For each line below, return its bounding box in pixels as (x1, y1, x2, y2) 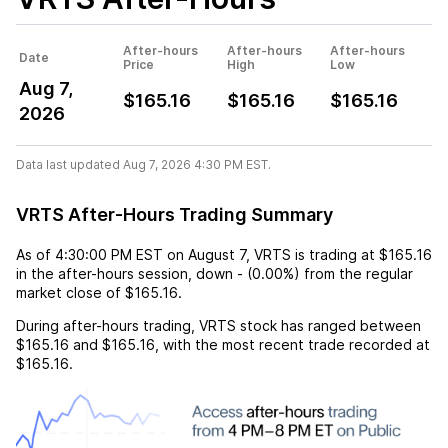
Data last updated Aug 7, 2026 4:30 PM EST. (16, 156, 271, 172)
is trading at (291, 245, 379, 263)
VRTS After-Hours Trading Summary (16, 203, 333, 225)
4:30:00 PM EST (55, 245, 163, 263)
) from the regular (294, 264, 413, 282)
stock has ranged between (236, 316, 421, 334)
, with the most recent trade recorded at (155, 335, 430, 353)
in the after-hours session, (16, 264, 196, 282)
